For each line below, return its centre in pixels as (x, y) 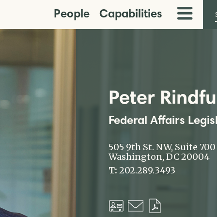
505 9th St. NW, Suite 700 (162, 147)
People (71, 13)
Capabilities (131, 13)
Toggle (188, 18)
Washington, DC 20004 (159, 157)
